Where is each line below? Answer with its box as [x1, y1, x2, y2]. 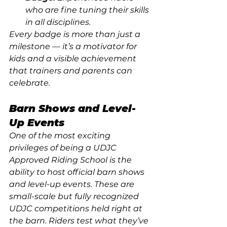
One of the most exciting [9, 131, 112, 140]
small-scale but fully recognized [9, 192, 141, 201]
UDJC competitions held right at [9, 204, 144, 213]
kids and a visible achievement [9, 54, 138, 63]
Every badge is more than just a [9, 29, 142, 39]
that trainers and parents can [9, 66, 134, 75]
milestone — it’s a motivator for [9, 42, 139, 51]
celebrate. [9, 78, 50, 88]
